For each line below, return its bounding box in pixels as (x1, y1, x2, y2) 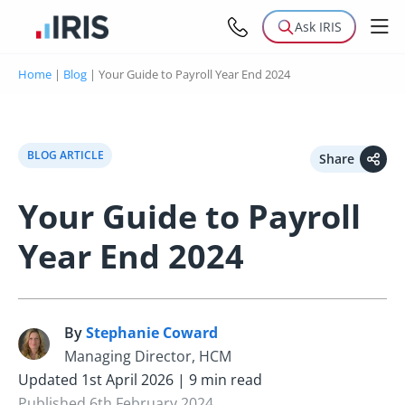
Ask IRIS (295, 18, 342, 35)
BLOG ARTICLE (26, 146, 104, 163)
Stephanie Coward (86, 322, 218, 343)
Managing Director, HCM (64, 345, 231, 366)
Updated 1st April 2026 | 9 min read (18, 369, 262, 390)
